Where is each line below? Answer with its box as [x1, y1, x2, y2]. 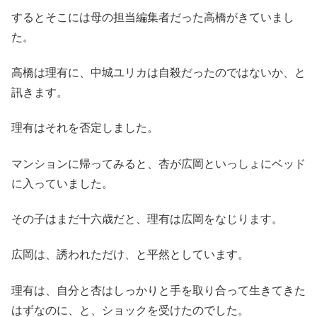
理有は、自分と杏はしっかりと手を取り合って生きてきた [11, 284, 306, 296]
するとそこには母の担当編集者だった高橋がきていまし [11, 11, 294, 23]
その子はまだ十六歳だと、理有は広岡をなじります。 [11, 213, 283, 226]
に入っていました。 [11, 177, 113, 190]
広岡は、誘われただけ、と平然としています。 [11, 248, 249, 261]
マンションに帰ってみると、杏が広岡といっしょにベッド [11, 157, 306, 170]
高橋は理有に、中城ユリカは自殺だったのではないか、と [11, 66, 306, 79]
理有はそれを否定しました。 [11, 122, 158, 134]
